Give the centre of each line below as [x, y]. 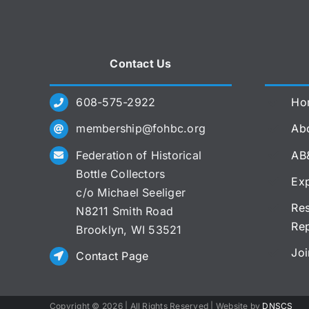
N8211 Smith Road [125, 211]
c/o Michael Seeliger [131, 192]
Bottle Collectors [121, 173]
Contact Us [141, 64]
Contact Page [112, 256]
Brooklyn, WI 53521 [129, 229]
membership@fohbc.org [141, 129]
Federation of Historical [139, 155]
